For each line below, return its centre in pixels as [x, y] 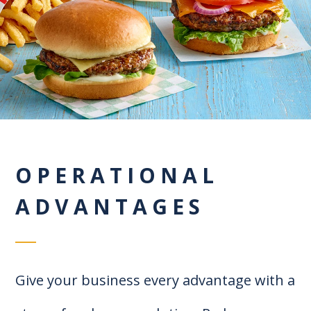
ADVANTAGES [110, 207]
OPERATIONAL [117, 176]
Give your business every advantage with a [155, 280]
